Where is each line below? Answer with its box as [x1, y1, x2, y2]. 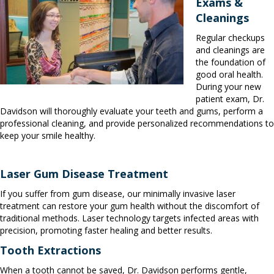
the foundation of [196, 56, 265, 68]
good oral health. [196, 68, 263, 80]
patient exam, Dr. [196, 92, 264, 105]
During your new [196, 80, 261, 92]
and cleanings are [196, 43, 265, 56]
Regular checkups [196, 31, 265, 43]
